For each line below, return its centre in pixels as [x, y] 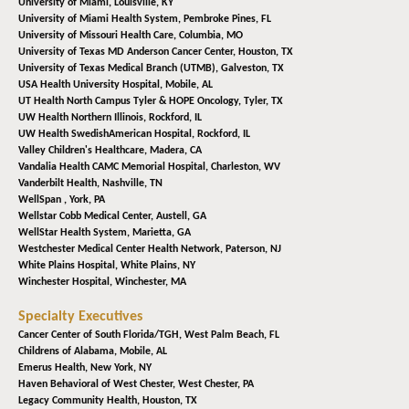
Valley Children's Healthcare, [84, 151]
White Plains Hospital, [69, 266]
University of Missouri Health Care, [99, 36]
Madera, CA [176, 151]
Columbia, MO [211, 36]
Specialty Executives [80, 317]
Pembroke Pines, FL [227, 20]
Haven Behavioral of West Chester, [98, 385]
